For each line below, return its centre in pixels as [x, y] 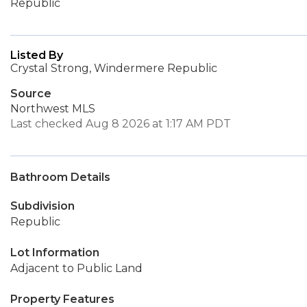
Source [31, 94]
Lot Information [55, 253]
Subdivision [42, 206]
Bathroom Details [60, 177]
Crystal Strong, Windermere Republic [114, 68]
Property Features [62, 299]
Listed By [37, 55]
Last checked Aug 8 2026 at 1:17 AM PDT [121, 124]
